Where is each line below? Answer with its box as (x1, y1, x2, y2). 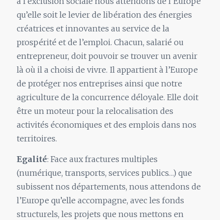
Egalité (16, 154, 47, 165)
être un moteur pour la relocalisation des (16, 106, 173, 116)
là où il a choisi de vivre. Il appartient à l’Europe (16, 65, 198, 75)
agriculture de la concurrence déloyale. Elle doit (16, 92, 198, 103)
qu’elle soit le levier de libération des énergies (16, 10, 192, 20)
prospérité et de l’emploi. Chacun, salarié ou (16, 37, 184, 48)
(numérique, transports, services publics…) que (16, 168, 192, 178)
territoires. (16, 134, 57, 144)
